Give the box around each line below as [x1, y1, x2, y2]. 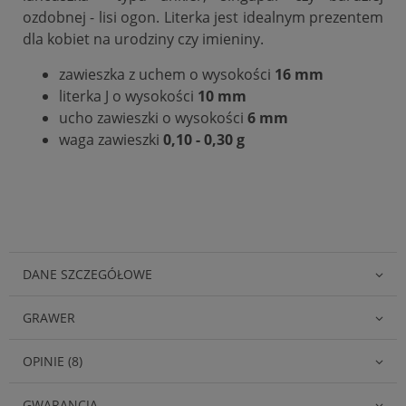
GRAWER [23, 308, 75, 326]
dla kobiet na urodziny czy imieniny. [23, 28, 264, 49]
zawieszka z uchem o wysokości [59, 63, 271, 84]
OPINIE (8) [23, 352, 82, 370]
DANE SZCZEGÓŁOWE [23, 265, 152, 283]
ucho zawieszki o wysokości [59, 107, 247, 128]
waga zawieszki [59, 129, 159, 150]
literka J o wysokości [59, 85, 198, 106]
